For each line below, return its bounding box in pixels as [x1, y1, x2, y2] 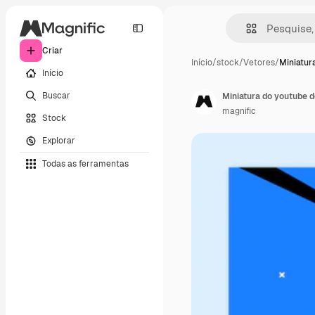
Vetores [243, 57, 275, 68]
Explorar [42, 134, 75, 146]
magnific [222, 105, 256, 117]
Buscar [42, 89, 70, 101]
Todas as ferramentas [42, 157, 129, 169]
